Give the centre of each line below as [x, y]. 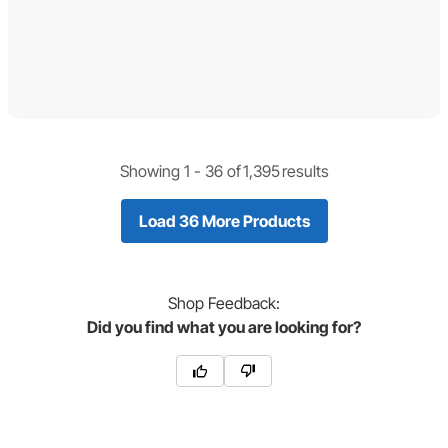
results [305, 170]
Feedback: [242, 302]
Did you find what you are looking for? [224, 326]
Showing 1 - [162, 170]
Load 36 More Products [224, 220]
